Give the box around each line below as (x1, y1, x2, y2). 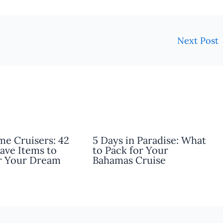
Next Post (177, 34, 221, 46)
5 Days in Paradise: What (92, 133, 206, 146)
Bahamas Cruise (92, 153, 166, 166)
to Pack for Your (92, 143, 168, 156)
